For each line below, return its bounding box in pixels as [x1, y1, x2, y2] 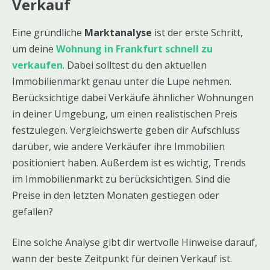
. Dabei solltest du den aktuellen [63, 58, 207, 72]
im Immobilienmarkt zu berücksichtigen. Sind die [12, 172, 230, 186]
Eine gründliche [12, 25, 84, 39]
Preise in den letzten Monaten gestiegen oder [12, 188, 219, 202]
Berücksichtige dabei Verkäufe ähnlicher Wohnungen [12, 90, 254, 104]
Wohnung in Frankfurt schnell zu [56, 42, 213, 55]
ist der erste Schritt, [152, 25, 243, 39]
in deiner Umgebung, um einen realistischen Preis [12, 107, 237, 121]
